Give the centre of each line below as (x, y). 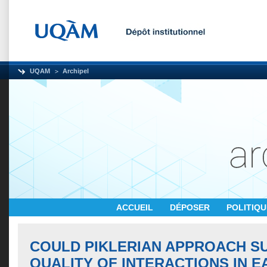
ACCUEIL (136, 207)
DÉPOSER (191, 207)
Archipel (76, 71)
